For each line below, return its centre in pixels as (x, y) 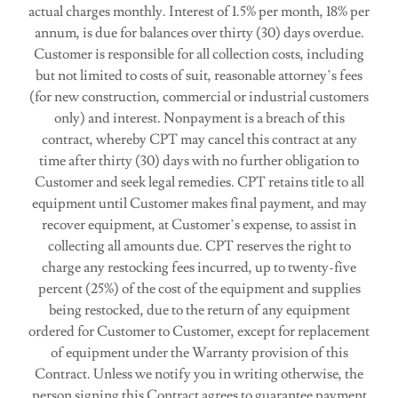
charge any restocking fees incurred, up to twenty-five (199, 267)
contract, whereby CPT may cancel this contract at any (199, 139)
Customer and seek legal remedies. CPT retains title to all (199, 182)
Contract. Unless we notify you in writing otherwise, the (199, 374)
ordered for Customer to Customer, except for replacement (199, 331)
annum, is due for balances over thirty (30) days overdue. (199, 33)
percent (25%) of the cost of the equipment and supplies (199, 289)
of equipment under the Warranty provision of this (199, 353)
